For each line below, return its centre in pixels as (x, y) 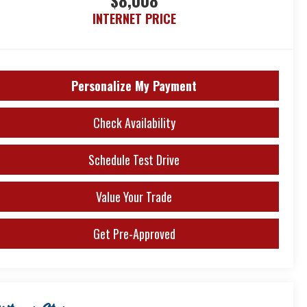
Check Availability (134, 123)
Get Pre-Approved (134, 234)
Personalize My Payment (134, 86)
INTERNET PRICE (134, 19)
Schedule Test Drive (134, 160)
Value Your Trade (134, 197)
